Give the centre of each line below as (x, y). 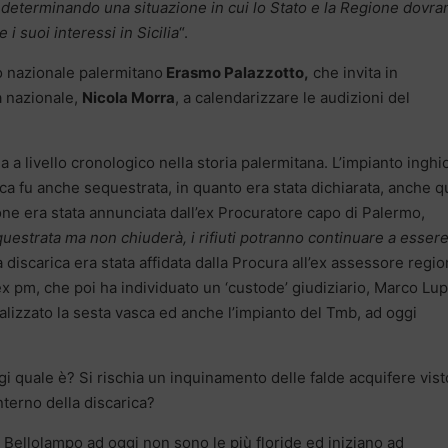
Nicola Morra (128, 97)
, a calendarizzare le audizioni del (292, 97)
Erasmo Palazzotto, (236, 72)
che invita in (353, 72)
